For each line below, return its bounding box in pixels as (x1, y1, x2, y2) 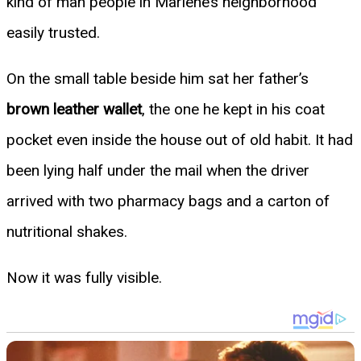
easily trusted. (6, 23, 100, 42)
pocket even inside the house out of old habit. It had (6, 130, 353, 149)
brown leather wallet (6, 99, 142, 118)
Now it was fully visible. (6, 268, 162, 287)
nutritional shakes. (6, 222, 127, 241)
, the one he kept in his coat (142, 99, 325, 118)
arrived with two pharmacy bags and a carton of (6, 191, 330, 210)
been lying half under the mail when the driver (6, 160, 309, 180)
